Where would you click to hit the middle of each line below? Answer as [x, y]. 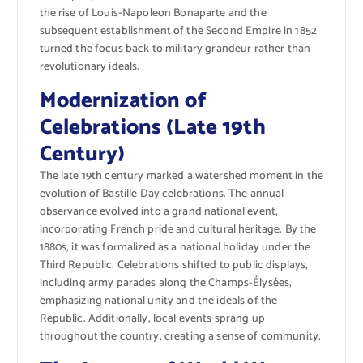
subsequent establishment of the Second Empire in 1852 [178, 32]
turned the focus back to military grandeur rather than [175, 49]
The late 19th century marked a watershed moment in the [181, 177]
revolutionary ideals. [90, 67]
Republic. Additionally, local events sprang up [152, 319]
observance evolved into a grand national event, [159, 212]
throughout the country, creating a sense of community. [180, 337]
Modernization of [123, 101]
